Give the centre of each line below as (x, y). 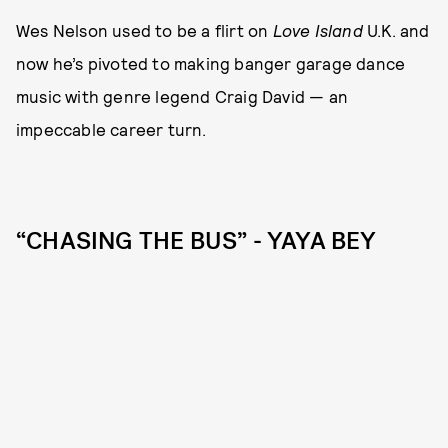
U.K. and (398, 30)
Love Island (320, 30)
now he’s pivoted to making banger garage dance (211, 63)
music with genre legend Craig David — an (182, 96)
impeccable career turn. (111, 129)
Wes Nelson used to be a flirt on (144, 30)
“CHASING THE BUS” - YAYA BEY (196, 241)
